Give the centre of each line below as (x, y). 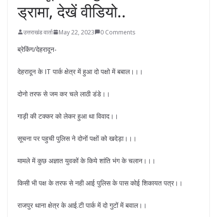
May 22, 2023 (77, 32)
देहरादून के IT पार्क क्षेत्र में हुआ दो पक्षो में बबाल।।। (80, 71)
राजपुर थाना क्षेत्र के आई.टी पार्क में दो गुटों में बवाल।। (82, 205)
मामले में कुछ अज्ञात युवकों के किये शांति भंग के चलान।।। (86, 160)
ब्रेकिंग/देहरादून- (37, 49)
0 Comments (118, 32)
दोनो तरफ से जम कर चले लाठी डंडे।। (64, 93)
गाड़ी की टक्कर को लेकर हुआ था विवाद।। (68, 116)
